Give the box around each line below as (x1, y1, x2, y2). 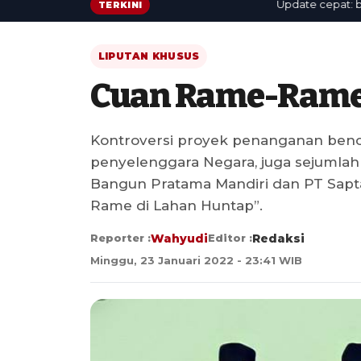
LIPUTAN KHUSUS (98, 49, 200, 62)
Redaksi (252, 230, 305, 246)
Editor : (208, 230, 252, 244)
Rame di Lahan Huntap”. (90, 197, 263, 214)
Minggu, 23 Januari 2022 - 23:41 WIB (90, 253, 302, 267)
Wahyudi (151, 230, 208, 246)
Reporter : (90, 230, 151, 244)
